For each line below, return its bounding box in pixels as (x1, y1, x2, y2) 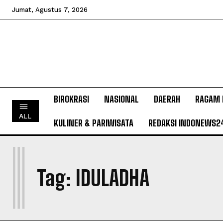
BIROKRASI (53, 94, 89, 105)
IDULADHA (76, 166, 149, 191)
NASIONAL (104, 94, 139, 105)
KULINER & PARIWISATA (53, 117, 133, 128)
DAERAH (153, 94, 180, 105)
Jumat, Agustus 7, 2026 (12, 6, 88, 13)
